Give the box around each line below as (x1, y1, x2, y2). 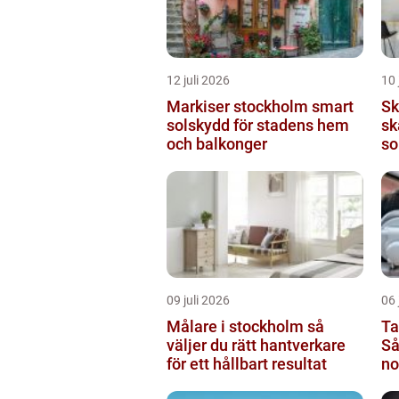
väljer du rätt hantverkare (167, 335, 346, 354)
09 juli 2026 (167, 292, 230, 307)
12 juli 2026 (167, 72, 230, 87)
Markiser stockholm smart (167, 96, 312, 116)
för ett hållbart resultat (167, 354, 327, 373)
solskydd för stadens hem (167, 115, 349, 134)
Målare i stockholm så (167, 316, 307, 336)
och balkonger (167, 134, 267, 153)
